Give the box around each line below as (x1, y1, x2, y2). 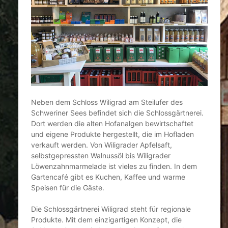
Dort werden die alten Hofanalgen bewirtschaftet (31, 119, 193, 128)
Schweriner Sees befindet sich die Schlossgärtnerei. (31, 108, 204, 118)
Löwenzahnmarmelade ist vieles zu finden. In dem (31, 162, 197, 171)
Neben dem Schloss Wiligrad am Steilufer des (31, 98, 183, 107)
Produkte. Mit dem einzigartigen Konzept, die (31, 215, 182, 224)
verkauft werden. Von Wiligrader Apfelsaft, (31, 140, 172, 150)
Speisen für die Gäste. (31, 183, 104, 192)
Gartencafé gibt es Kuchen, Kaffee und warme (31, 173, 185, 182)
